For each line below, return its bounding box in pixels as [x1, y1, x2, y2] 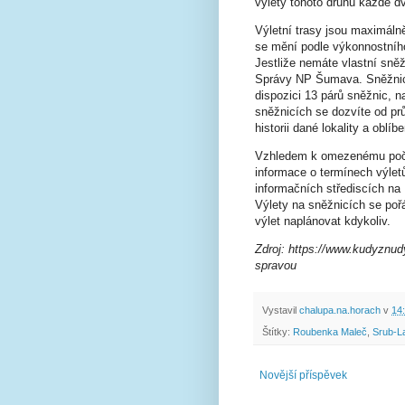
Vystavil [262, 304, 299, 316]
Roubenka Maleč [293, 325, 367, 337]
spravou [255, 259, 297, 273]
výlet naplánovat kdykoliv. [255, 214, 391, 229]
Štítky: [262, 325, 293, 337]
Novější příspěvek [259, 368, 347, 381]
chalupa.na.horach [299, 304, 381, 316]
